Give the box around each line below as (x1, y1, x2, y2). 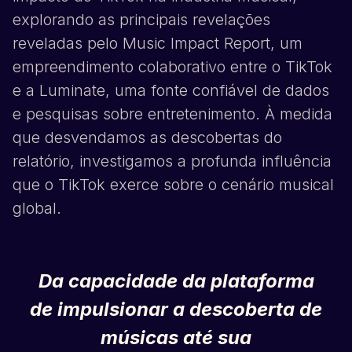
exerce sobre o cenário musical (105, 175, 334, 194)
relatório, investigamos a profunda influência (13, 152, 332, 170)
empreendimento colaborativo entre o (13, 57, 285, 76)
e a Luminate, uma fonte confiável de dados (13, 81, 329, 100)
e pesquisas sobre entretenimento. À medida (13, 104, 332, 123)
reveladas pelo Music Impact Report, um (13, 34, 302, 53)
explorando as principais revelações (13, 10, 270, 29)
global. (13, 199, 61, 218)
